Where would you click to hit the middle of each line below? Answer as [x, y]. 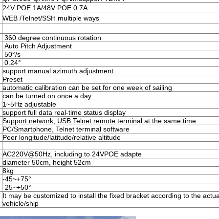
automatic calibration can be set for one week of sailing [87, 88]
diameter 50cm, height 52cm [47, 162]
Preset [12, 79]
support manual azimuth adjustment [58, 71]
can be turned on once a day [47, 96]
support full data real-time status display [64, 112]
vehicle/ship [21, 203]
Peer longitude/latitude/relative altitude [62, 137]
